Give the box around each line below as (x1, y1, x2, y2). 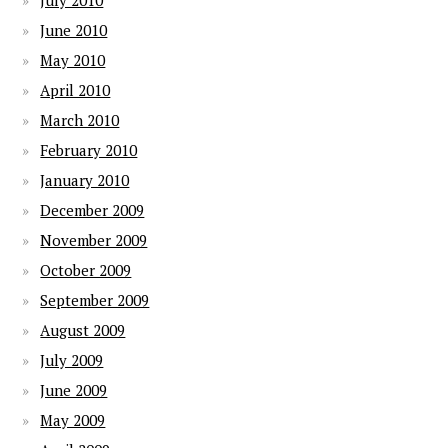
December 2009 (40, 200, 145, 220)
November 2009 (40, 230, 148, 250)
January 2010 (40, 170, 130, 190)
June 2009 (40, 380, 108, 400)
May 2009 (40, 410, 106, 430)
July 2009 (40, 350, 104, 370)
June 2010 (40, 20, 108, 40)
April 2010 (40, 80, 111, 100)
